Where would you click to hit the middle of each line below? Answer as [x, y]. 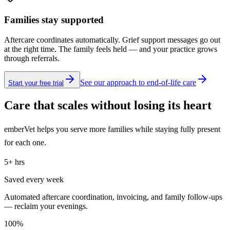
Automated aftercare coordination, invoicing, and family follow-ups [113, 197]
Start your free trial [36, 83]
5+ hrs [14, 162]
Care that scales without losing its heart [108, 105]
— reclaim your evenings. [46, 206]
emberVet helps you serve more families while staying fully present [112, 129]
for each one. [25, 142]
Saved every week [34, 179]
